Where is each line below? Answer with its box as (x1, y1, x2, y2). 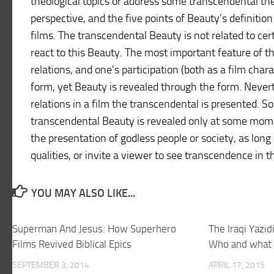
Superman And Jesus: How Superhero (12, 223, 176, 235)
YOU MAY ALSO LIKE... (31, 187, 135, 200)
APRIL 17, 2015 (209, 260, 265, 270)
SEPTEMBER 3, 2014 (12, 260, 89, 270)
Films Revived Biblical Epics (12, 238, 131, 250)
